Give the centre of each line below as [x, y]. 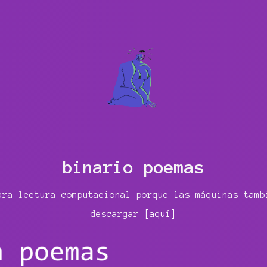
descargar [117, 214]
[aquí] [160, 214]
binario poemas [133, 168]
